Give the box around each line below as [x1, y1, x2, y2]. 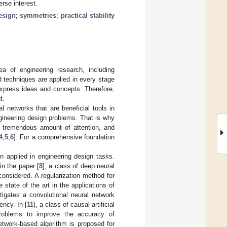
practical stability [60, 11, 115, 19]
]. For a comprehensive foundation [14, 133, 115, 141]
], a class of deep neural [43, 162, 115, 170]
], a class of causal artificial [33, 200, 115, 208]
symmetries [20, 11, 57, 19]
